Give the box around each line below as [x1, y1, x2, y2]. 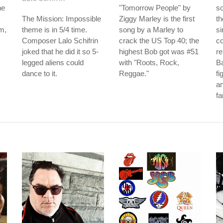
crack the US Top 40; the [119, 36, 199, 45]
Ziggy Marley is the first [119, 14, 195, 23]
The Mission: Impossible [22, 14, 101, 23]
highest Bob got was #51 [119, 47, 199, 56]
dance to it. [22, 69, 57, 78]
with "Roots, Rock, [119, 58, 179, 67]
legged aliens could [22, 58, 84, 67]
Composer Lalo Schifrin [22, 36, 98, 45]
